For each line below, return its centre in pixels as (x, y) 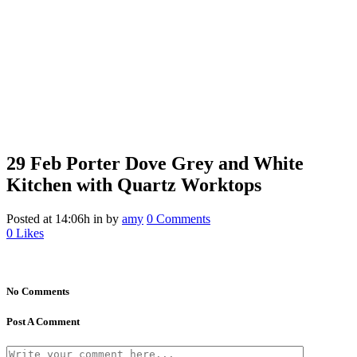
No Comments (38, 291)
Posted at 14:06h (48, 218)
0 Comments (178, 218)
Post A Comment (43, 322)
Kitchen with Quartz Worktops (134, 184)
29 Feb (34, 163)
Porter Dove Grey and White (182, 163)
